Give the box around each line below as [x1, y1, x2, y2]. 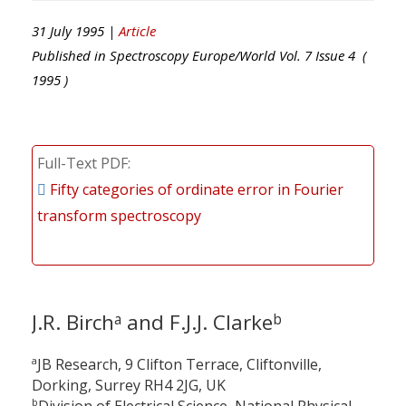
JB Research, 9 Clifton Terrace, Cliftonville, [37, 354, 322, 375]
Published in [32, 45, 110, 64]
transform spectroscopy [37, 205, 201, 226]
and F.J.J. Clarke [121, 307, 273, 336]
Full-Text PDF [37, 152, 128, 173]
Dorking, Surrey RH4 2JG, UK [32, 375, 226, 396]
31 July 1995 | [32, 21, 119, 40]
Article [119, 21, 156, 40]
